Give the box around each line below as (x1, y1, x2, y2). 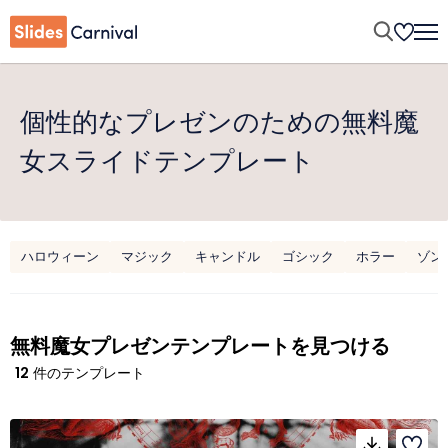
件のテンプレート (29, 363, 145, 383)
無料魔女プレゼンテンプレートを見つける (10, 332, 390, 360)
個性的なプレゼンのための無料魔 (20, 104, 419, 140)
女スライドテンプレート (20, 143, 315, 179)
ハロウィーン (21, 247, 99, 266)
